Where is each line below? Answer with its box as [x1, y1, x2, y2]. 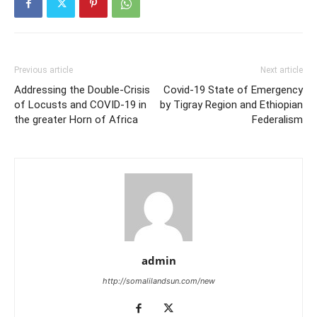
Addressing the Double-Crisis [14, 83, 150, 97]
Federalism [252, 113, 303, 127]
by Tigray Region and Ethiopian [160, 98, 303, 112]
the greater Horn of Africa [14, 113, 138, 127]
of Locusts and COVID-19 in [14, 98, 146, 112]
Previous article [14, 65, 73, 76]
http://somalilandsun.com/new [102, 276, 215, 287]
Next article [260, 65, 303, 76]
